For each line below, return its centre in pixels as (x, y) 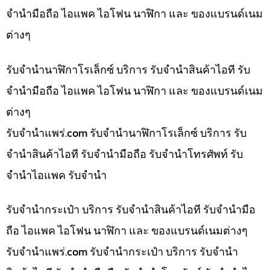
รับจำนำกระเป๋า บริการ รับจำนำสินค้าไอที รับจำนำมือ (131, 210)
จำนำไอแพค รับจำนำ (56, 175)
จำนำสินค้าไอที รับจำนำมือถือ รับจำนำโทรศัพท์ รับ (124, 154)
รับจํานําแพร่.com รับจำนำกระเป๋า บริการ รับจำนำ (122, 252)
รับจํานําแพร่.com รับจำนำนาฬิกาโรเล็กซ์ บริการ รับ (126, 133)
